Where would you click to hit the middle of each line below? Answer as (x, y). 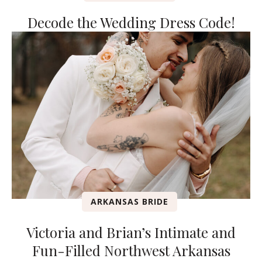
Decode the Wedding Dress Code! (131, 23)
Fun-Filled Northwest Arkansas (131, 251)
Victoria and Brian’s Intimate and (131, 232)
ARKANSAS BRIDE (130, 202)
